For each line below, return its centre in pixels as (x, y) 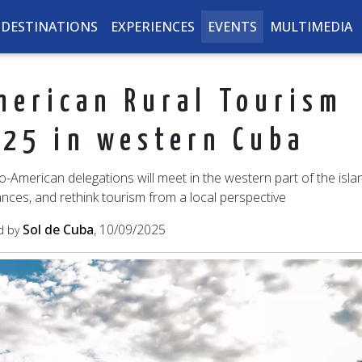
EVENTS (232, 26)
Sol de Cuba (58, 229)
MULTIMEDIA (311, 26)
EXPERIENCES (152, 26)
